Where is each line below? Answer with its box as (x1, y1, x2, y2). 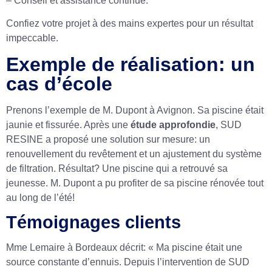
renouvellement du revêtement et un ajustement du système (6, 148, 262, 159)
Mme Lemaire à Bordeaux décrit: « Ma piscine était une (6, 242, 242, 253)
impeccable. (6, 33, 58, 44)
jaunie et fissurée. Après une (6, 119, 131, 130)
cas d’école (6, 72, 112, 95)
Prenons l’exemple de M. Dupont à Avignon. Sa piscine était (6, 104, 263, 115)
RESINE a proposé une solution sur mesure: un (6, 134, 210, 144)
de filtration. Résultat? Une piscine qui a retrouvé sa (6, 163, 228, 174)
